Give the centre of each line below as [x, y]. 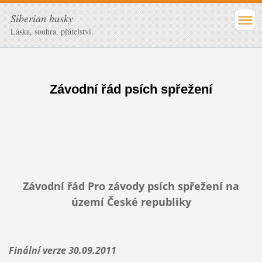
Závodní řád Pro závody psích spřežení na [131, 186]
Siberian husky [42, 18]
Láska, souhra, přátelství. [52, 31]
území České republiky [131, 201]
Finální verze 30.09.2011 [62, 250]
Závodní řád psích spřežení [131, 89]
